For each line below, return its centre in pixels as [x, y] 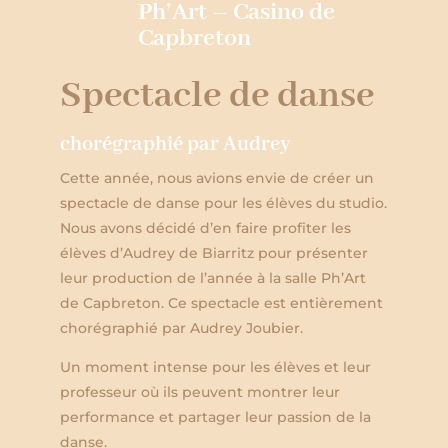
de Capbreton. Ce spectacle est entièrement [221, 302]
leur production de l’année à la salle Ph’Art [213, 277]
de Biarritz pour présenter [273, 252]
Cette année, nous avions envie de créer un [217, 177]
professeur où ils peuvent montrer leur [200, 391]
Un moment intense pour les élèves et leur [215, 366]
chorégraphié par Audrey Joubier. [181, 327]
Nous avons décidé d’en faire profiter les [205, 227]
